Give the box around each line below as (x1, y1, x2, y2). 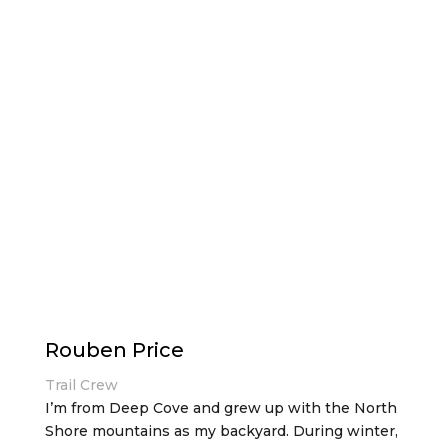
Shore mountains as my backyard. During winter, (44, 422, 398, 440)
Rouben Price (44, 338, 184, 362)
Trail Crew (44, 376, 118, 394)
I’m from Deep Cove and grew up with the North (44, 399, 397, 417)
